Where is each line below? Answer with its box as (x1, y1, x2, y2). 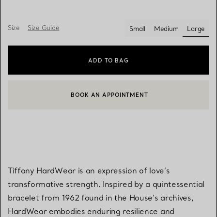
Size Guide (27, 24, 60, 32)
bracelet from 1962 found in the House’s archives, (8, 192, 194, 202)
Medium (154, 24, 179, 32)
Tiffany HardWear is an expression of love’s (8, 165, 170, 175)
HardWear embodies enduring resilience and (8, 206, 174, 216)
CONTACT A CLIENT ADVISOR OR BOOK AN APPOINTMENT (23, 94, 205, 102)
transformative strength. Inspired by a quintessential (8, 179, 205, 189)
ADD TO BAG (88, 57, 129, 64)
